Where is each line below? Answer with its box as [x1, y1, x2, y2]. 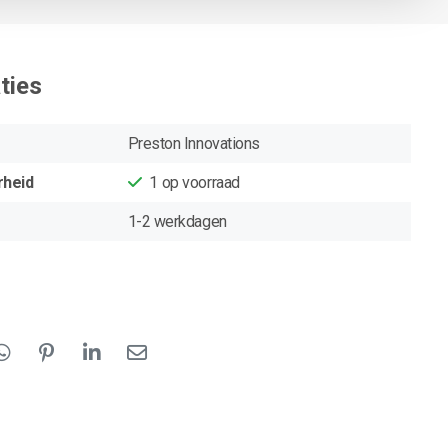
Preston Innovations [127, 133, 260, 153]
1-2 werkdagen [127, 211, 227, 231]
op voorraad [161, 172, 240, 192]
